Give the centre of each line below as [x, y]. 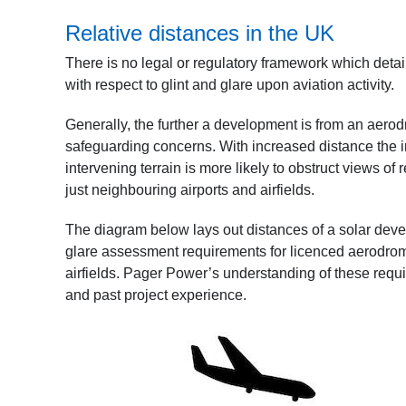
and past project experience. [158, 295]
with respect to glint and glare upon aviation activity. [230, 85]
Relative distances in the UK [200, 33]
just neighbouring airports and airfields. [192, 190]
